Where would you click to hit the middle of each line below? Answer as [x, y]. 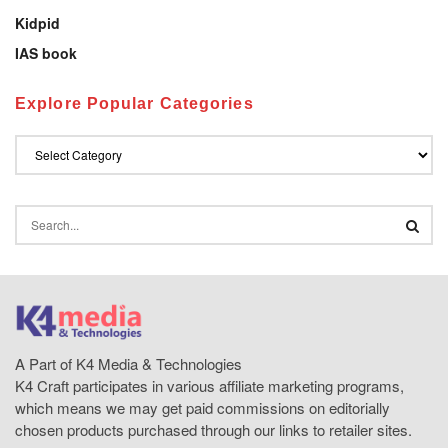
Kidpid [37, 22]
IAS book [46, 52]
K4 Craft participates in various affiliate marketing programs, [209, 386]
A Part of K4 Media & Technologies [128, 364]
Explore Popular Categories [134, 103]
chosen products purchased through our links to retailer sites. [213, 430]
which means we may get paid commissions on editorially [202, 408]
